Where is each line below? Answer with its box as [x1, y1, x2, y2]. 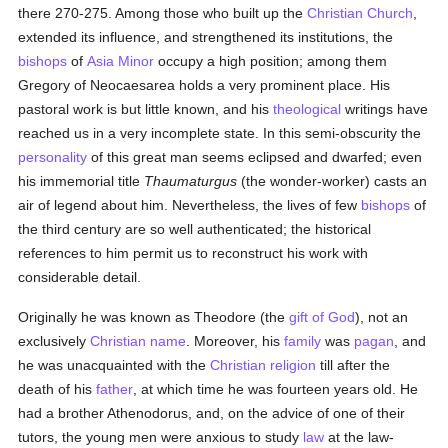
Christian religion [210, 357, 317, 373]
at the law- [324, 429, 395, 445]
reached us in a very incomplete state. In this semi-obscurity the [18, 125, 422, 141]
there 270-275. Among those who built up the [18, 5, 308, 21]
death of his [18, 381, 97, 397]
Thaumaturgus [144, 173, 238, 189]
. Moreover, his [186, 333, 285, 349]
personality [18, 149, 88, 165]
